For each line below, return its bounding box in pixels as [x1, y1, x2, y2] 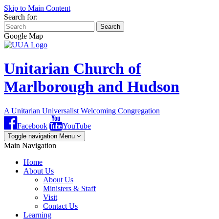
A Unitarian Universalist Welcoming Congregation [4, 106, 160, 115]
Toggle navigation [8, 132, 57, 140]
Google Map [4, 32, 43, 40]
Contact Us [43, 201, 78, 210]
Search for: [4, 13, 38, 21]
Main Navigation [4, 141, 56, 150]
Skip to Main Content [4, 4, 70, 12]
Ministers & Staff [43, 184, 96, 193]
